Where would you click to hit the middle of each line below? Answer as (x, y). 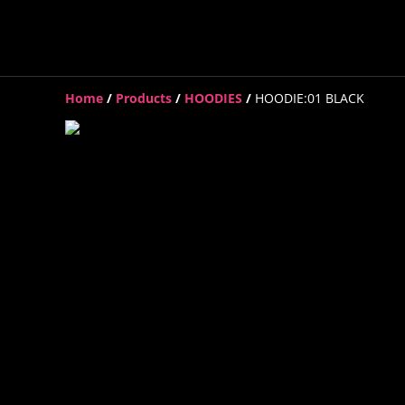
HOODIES (213, 98)
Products (144, 98)
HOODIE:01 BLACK (310, 98)
